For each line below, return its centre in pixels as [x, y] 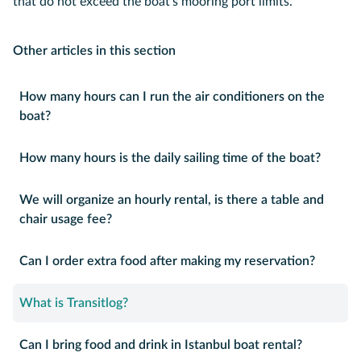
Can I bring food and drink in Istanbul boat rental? [161, 345]
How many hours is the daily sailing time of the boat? [170, 158]
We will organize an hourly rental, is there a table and [172, 200]
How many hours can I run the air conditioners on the [172, 97]
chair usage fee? [66, 219]
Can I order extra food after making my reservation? [167, 261]
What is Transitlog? [74, 303]
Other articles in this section [94, 51]
